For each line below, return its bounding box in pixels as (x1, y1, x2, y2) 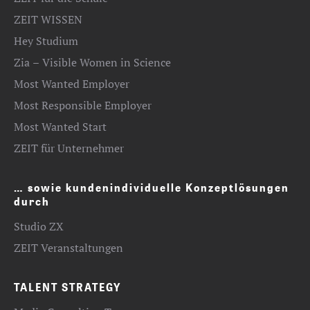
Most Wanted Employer (14, 76, 129, 91)
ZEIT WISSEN (14, 12, 82, 27)
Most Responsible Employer (14, 98, 152, 113)
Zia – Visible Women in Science (14, 55, 171, 70)
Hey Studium (14, 33, 78, 48)
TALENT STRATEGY (14, 280, 121, 294)
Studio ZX (14, 219, 64, 234)
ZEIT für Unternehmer (14, 140, 124, 156)
